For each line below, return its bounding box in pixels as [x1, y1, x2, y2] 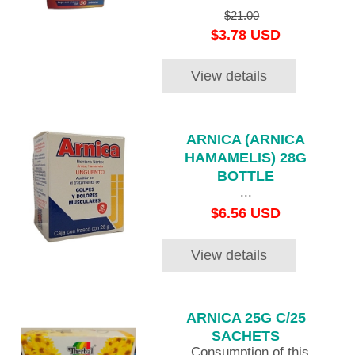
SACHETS [212, 328, 281, 345]
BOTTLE [217, 167, 275, 184]
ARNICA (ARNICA [186, 131, 306, 147]
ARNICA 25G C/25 [185, 310, 306, 326]
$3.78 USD [211, 26, 281, 43]
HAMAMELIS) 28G [185, 149, 307, 166]
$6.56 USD [211, 204, 281, 221]
